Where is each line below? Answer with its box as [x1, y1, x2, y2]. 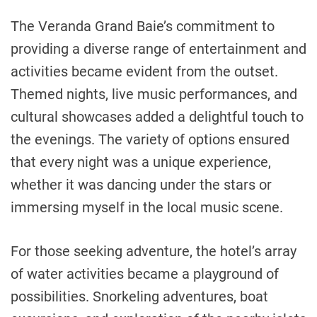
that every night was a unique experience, [11, 153, 271, 171]
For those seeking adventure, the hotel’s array [11, 242, 296, 260]
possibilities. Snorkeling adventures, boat [11, 287, 268, 305]
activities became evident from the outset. [11, 62, 278, 80]
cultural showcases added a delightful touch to [11, 108, 304, 125]
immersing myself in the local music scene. [11, 198, 283, 216]
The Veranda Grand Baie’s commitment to [11, 17, 275, 35]
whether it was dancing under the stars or [11, 175, 272, 193]
